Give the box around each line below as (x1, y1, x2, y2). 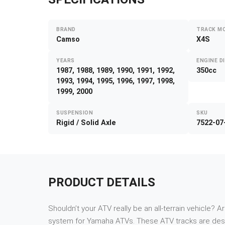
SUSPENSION (56, 109, 93, 117)
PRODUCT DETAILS (48, 175, 155, 190)
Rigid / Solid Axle (56, 119, 116, 128)
